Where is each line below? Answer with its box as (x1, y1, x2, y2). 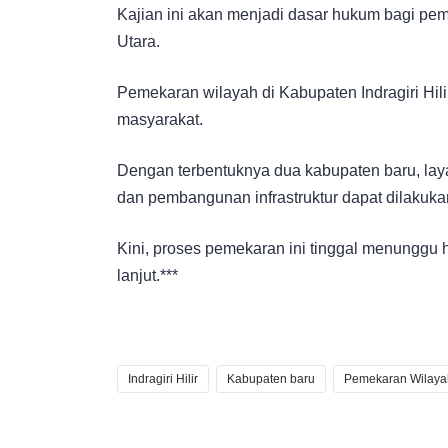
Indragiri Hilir (128, 371, 198, 386)
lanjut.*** (117, 266, 178, 284)
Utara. (117, 32, 160, 50)
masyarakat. (117, 110, 203, 128)
